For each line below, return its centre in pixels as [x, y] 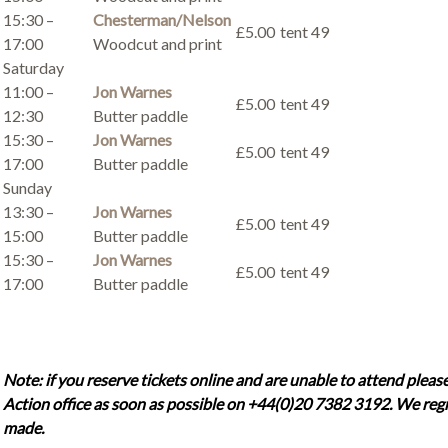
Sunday [27, 187]
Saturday [33, 67]
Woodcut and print [157, 43]
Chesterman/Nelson [161, 19]
